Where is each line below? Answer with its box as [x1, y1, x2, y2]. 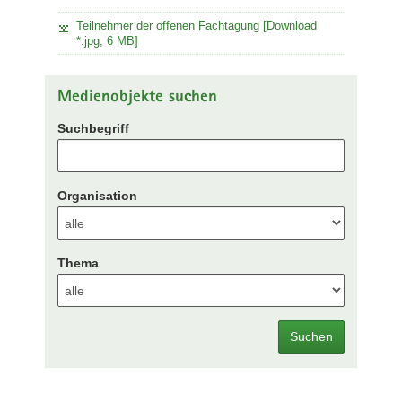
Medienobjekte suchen [57, 89, 217, 107]
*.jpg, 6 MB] [76, 33, 138, 48]
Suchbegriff [57, 121, 129, 135]
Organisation [57, 188, 137, 203]
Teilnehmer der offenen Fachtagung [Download [76, 18, 317, 32]
